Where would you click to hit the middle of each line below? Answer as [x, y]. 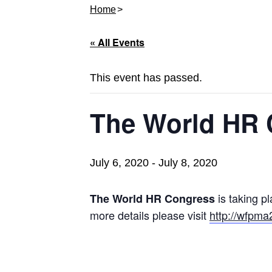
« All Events [117, 42]
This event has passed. [146, 78]
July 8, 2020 [188, 163]
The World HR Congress [154, 199]
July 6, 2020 [119, 163]
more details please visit [150, 215]
